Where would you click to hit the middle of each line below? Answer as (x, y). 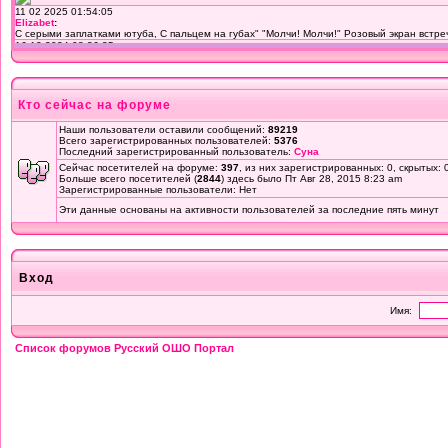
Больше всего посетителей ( (128, 178)
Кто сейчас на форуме (94, 105)
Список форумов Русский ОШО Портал (124, 348)
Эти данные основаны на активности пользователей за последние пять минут (249, 209)
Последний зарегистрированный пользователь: (176, 151)
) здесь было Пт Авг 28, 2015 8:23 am (311, 178)
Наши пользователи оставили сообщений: (163, 129)
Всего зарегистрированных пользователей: (166, 140)
